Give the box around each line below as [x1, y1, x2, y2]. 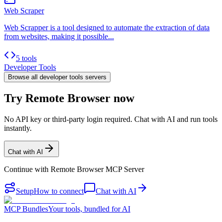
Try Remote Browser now [4, 92, 134, 105]
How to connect [34, 187, 84, 196]
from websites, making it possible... [4, 32, 114, 41]
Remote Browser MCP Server [51, 165, 144, 174]
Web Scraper [4, 6, 44, 15]
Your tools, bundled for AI [48, 205, 130, 214]
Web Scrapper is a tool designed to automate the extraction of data [4, 23, 210, 32]
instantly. [4, 124, 32, 133]
